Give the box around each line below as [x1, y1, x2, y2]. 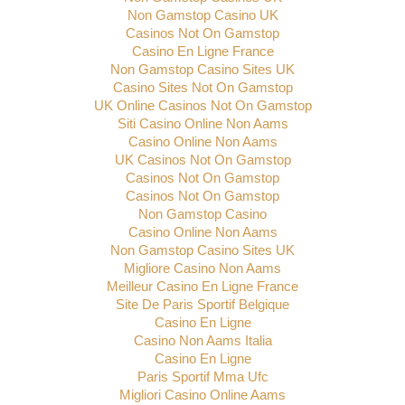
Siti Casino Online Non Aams [117, 116, 288, 132]
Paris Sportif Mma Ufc [137, 369, 268, 385]
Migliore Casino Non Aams [124, 260, 281, 277]
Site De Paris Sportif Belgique [116, 297, 289, 313]
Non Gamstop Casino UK [127, 7, 278, 24]
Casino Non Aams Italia [133, 333, 272, 349]
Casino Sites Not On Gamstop [112, 80, 293, 96]
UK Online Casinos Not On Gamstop [93, 98, 312, 114]
